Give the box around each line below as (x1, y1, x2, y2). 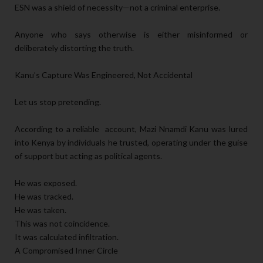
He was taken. (15, 204, 66, 215)
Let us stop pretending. (15, 96, 101, 107)
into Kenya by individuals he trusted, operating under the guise (15, 137, 248, 147)
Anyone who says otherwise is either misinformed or (15, 29, 248, 39)
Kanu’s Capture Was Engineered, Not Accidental (15, 69, 193, 80)
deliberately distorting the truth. (15, 42, 134, 53)
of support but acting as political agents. (15, 150, 162, 161)
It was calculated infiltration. (15, 231, 119, 242)
